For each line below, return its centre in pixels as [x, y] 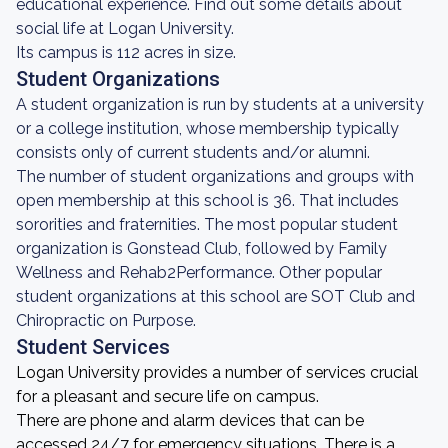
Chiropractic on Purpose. [106, 320]
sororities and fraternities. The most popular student [207, 224]
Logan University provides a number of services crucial [217, 372]
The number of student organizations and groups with [215, 176]
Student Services [93, 347]
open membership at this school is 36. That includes [207, 200]
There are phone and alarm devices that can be [190, 420]
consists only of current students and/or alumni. [193, 152]
